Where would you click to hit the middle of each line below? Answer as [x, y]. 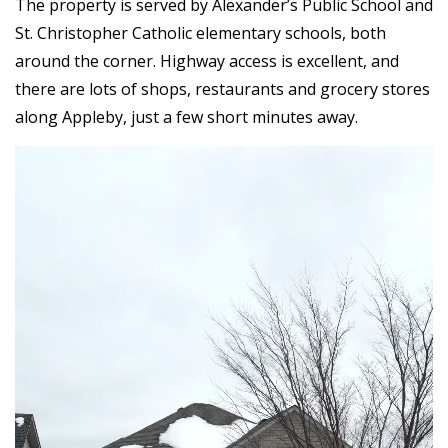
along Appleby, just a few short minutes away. [186, 117]
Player [37, 178]
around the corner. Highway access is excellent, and [207, 61]
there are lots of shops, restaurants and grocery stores [222, 89]
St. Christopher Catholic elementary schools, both [200, 33]
